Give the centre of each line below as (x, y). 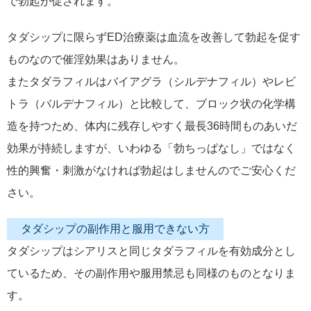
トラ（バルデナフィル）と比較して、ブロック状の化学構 (151, 104)
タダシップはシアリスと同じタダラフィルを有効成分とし (151, 251)
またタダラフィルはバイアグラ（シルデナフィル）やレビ (151, 82)
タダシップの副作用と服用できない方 (115, 229)
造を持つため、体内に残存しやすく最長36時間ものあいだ (152, 126)
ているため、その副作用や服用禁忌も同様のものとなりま (151, 273)
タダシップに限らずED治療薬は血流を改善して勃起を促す (154, 37)
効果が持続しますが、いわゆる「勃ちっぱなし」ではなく (151, 148)
